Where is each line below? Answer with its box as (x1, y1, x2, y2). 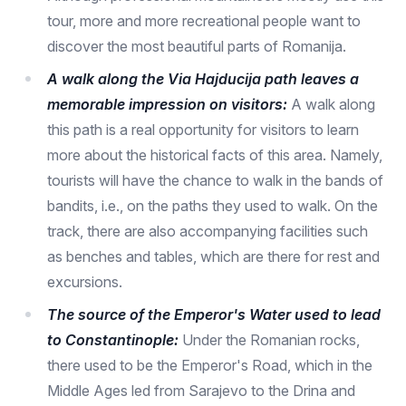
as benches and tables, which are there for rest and (47, 247, 380, 266)
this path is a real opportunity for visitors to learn (47, 121, 359, 139)
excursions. (47, 273, 122, 291)
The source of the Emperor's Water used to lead (47, 305, 381, 324)
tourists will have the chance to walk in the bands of (47, 171, 383, 189)
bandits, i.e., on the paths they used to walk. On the (47, 197, 378, 215)
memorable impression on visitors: (47, 95, 291, 113)
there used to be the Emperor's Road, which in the (47, 356, 372, 374)
